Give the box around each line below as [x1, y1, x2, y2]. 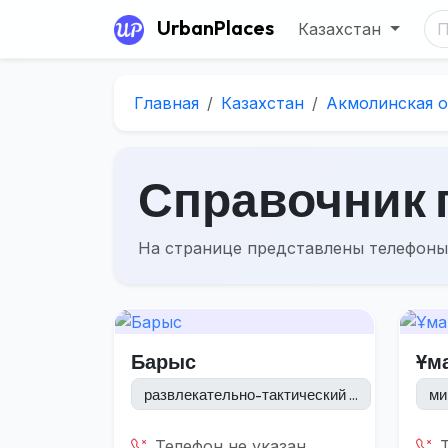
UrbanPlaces [157, 15, 274, 40]
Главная [134, 92, 199, 113]
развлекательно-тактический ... [144, 384, 358, 404]
